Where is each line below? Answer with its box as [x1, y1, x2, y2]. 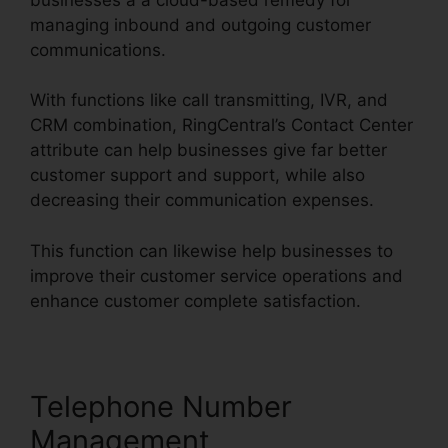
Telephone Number [30, 388, 292, 424]
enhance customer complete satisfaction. [30, 290, 361, 311]
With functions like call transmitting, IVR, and [30, 90, 388, 111]
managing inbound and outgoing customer [30, 14, 371, 35]
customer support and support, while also [30, 165, 365, 186]
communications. [30, 39, 166, 60]
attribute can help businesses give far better [30, 140, 387, 161]
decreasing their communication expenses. [30, 190, 374, 211]
